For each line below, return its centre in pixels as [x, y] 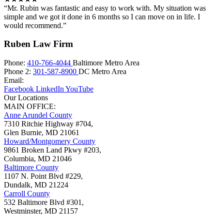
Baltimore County [31, 168]
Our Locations [26, 98]
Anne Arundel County [38, 115]
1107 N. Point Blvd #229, [43, 176]
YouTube [79, 89]
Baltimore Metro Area [106, 63]
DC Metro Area [102, 72]
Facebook [19, 89]
